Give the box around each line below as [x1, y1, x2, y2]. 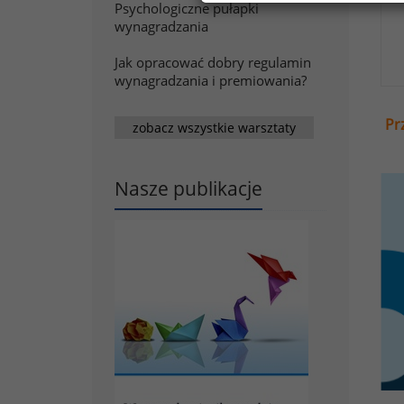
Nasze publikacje [115, 176, 262, 201]
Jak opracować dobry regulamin [115, 53, 311, 71]
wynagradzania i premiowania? [115, 71, 307, 89]
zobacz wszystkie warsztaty [133, 118, 296, 136]
